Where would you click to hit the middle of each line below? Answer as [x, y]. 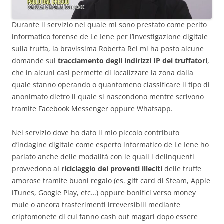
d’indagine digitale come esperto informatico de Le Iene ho [110, 145]
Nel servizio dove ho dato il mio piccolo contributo [96, 133]
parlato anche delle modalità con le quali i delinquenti [103, 157]
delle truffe [182, 169]
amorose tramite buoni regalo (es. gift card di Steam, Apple [111, 181]
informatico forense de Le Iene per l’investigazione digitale [110, 37]
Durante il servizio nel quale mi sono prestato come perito [109, 25]
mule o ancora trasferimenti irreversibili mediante [96, 205]
